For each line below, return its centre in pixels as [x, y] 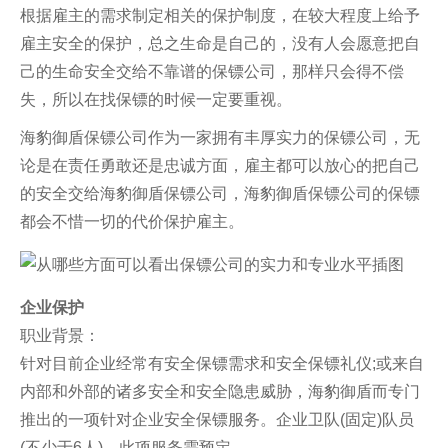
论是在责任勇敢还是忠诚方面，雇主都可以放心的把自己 [220, 165]
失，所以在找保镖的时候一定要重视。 [156, 99]
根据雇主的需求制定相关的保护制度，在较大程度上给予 [220, 15]
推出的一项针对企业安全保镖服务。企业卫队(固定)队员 [217, 419]
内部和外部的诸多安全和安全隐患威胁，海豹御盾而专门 [220, 391]
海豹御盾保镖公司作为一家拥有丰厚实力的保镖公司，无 [220, 137]
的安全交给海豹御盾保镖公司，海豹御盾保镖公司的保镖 [220, 193]
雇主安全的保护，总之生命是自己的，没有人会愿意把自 [220, 43]
